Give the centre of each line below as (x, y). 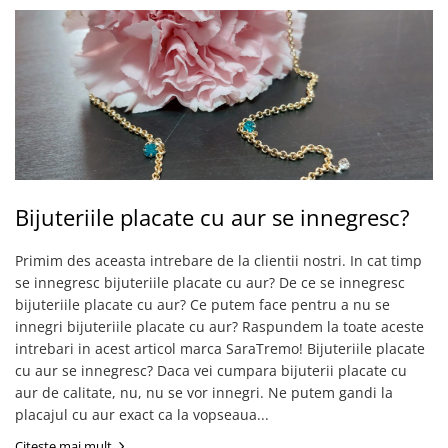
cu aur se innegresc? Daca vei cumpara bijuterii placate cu (211, 370)
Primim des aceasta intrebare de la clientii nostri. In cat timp (218, 260)
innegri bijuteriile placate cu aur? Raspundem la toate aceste (219, 326)
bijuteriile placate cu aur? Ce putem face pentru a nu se (202, 304)
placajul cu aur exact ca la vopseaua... (142, 414)
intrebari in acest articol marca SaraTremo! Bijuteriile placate (220, 348)
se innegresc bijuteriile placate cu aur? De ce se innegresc (210, 282)
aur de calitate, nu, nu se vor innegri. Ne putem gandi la (204, 392)
